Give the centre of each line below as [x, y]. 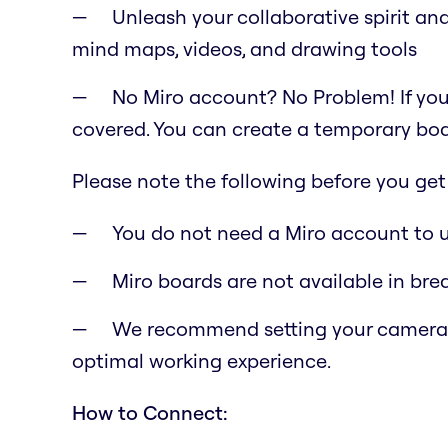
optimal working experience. [201, 360]
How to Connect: [150, 412]
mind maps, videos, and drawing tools [244, 48]
